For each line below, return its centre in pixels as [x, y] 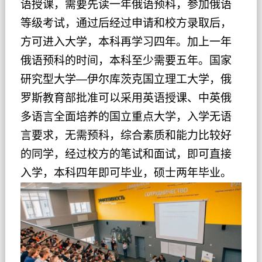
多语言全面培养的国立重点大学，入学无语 [126, 116]
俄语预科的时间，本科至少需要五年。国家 [126, 60]
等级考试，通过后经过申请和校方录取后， [126, 23]
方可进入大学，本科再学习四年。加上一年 [126, 42]
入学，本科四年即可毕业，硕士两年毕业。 [126, 173]
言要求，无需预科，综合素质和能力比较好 [126, 135]
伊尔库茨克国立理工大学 [148, 79]
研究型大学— [54, 79]
